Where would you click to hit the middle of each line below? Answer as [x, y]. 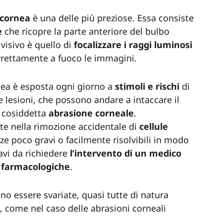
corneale [114, 113]
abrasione [71, 113]
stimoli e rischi [147, 86]
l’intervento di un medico [126, 153]
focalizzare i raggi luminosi [133, 45]
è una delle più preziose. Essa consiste [112, 18]
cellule [154, 126]
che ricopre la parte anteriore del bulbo [86, 31]
